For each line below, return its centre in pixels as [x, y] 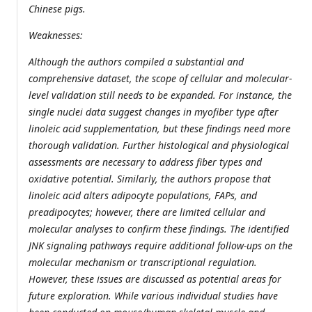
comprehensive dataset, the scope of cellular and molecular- [160, 79]
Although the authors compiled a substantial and [136, 62]
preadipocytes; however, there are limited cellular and [147, 212]
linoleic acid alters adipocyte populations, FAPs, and [143, 196]
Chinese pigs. [57, 9]
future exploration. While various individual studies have [153, 296]
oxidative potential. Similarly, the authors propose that [150, 179]
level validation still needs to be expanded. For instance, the [160, 95]
